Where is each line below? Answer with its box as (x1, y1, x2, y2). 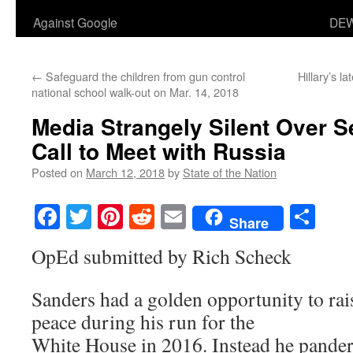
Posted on (32, 164, 83, 180)
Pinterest (123, 199, 211, 234)
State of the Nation (183, 164, 277, 180)
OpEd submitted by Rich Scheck (32, 243, 292, 270)
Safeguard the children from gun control (43, 68, 245, 84)
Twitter (91, 199, 164, 234)
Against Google (33, 13, 117, 31)
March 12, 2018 (86, 164, 165, 180)
